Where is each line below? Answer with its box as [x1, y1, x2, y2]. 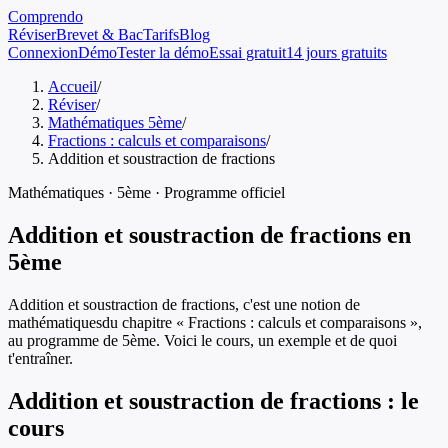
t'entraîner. [8, 349, 73, 367]
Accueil [48, 78, 97, 95]
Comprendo [8, 8, 83, 25]
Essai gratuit [209, 44, 286, 61]
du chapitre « [102, 313, 188, 331]
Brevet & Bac [56, 26, 143, 43]
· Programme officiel [151, 184, 285, 201]
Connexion [8, 44, 78, 61]
